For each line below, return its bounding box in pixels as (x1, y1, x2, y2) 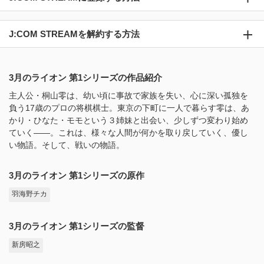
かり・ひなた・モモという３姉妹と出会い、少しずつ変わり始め (9, 115, 248, 125)
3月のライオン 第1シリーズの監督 (9, 221, 144, 231)
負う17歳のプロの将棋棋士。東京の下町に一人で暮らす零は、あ (9, 103, 249, 113)
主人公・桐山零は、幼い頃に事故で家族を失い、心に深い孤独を (9, 91, 248, 100)
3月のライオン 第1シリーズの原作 (9, 170, 144, 180)
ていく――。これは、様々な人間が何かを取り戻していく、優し (9, 128, 248, 137)
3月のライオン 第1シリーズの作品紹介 (9, 72, 162, 82)
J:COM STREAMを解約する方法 (9, 29, 140, 39)
